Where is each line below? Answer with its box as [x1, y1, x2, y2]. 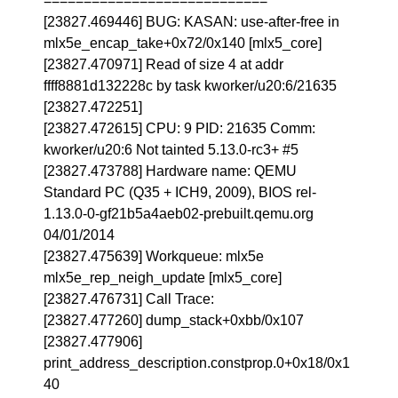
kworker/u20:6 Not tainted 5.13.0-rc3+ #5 [44, 142, 299, 157]
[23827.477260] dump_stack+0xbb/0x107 [44, 313, 305, 328]
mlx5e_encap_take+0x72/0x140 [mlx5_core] [44, 36, 322, 51]
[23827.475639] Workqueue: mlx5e [44, 249, 265, 264]
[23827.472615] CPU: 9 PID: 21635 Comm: [44, 121, 316, 136]
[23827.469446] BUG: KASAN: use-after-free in [44, 14, 340, 29]
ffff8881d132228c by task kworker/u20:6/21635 [44, 78, 338, 93]
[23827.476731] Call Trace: [44, 291, 215, 306]
